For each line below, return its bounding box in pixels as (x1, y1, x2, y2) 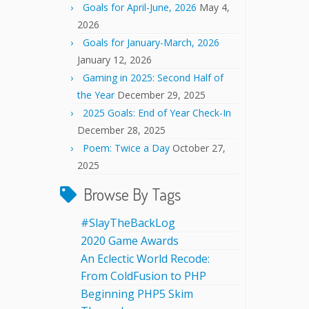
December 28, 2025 (77, 123, 166, 137)
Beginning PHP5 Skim (81, 286, 193, 301)
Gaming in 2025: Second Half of (83, 71, 223, 84)
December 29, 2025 (117, 88, 206, 101)
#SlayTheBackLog (81, 215, 175, 230)
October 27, (172, 141, 226, 154)
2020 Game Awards (81, 233, 179, 248)
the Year (77, 88, 114, 101)
